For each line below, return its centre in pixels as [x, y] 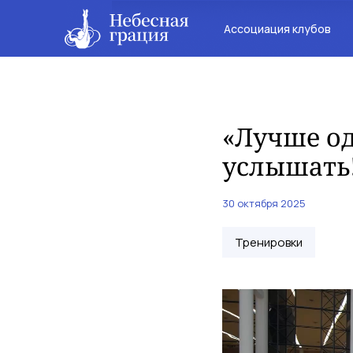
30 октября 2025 [264, 203]
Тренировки [269, 242]
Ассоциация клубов [277, 28]
